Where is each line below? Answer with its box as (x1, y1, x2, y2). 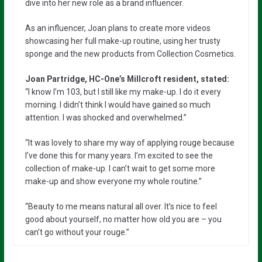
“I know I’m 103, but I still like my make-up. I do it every (25, 87, 221, 96)
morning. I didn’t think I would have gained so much (25, 99, 211, 109)
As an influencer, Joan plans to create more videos (25, 23, 211, 33)
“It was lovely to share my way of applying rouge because (25, 137, 235, 147)
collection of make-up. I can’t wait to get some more (25, 163, 215, 173)
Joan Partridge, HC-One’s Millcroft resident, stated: (25, 74, 229, 84)
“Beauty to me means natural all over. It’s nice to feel (25, 201, 217, 211)
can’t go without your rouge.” (25, 227, 129, 237)
